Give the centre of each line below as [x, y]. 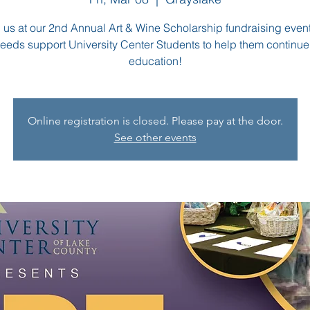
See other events [155, 137]
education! [155, 61]
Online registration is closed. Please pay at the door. [155, 120]
